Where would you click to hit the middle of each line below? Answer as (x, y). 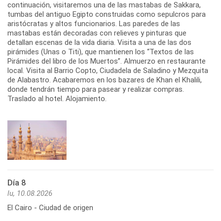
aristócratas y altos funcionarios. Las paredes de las (94, 23)
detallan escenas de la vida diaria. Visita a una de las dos (99, 42)
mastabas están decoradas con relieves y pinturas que (97, 33)
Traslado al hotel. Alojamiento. (57, 98)
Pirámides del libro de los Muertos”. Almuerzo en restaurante (107, 61)
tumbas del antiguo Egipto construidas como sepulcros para (107, 14)
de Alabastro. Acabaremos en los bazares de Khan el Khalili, (105, 80)
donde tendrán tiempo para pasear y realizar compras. (96, 89)
